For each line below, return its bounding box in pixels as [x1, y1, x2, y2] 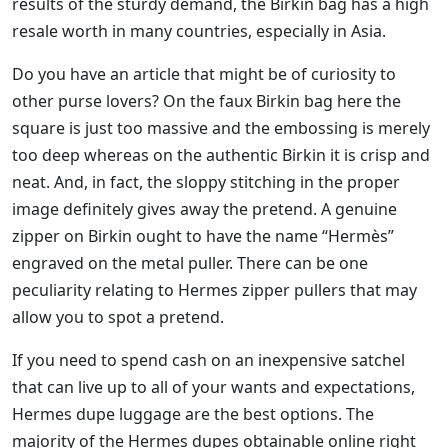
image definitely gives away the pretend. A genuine [12, 198, 397, 221]
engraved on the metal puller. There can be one [12, 252, 368, 275]
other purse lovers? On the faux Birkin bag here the [12, 90, 401, 113]
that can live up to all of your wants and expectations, [12, 376, 415, 399]
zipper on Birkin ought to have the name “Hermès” [12, 225, 394, 248]
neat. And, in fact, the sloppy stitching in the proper [12, 171, 400, 194]
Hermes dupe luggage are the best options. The [12, 403, 374, 426]
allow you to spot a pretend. [12, 306, 224, 329]
